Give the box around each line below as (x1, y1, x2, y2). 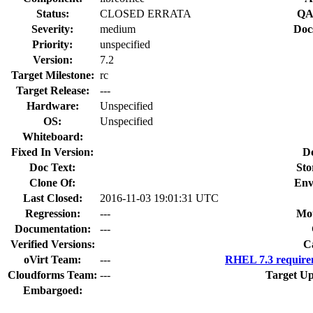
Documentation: (14, 222, 91, 235)
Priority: (32, 38, 73, 50)
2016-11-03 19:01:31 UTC (100, 191, 219, 204)
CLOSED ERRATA (100, 7, 191, 20)
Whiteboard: (22, 130, 83, 143)
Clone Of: (29, 176, 75, 189)
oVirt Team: (24, 253, 81, 265)
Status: (36, 7, 69, 20)
